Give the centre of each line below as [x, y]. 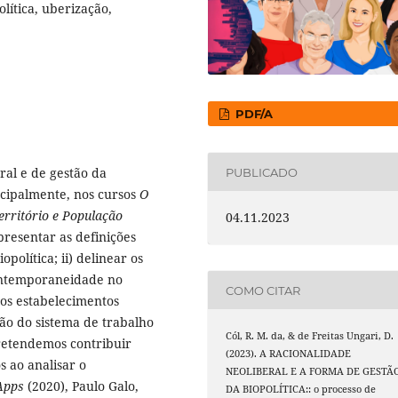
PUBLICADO [262, 172]
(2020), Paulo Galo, [83, 386]
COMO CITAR [263, 290]
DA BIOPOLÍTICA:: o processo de [301, 390]
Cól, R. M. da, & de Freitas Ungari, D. [310, 336]
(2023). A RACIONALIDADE [289, 354]
